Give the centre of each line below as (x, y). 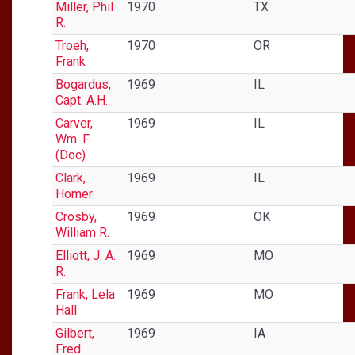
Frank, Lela (85, 294)
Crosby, (76, 216)
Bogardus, (83, 84)
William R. (82, 232)
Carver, (74, 123)
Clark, (71, 177)
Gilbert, (75, 333)
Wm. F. (73, 139)
